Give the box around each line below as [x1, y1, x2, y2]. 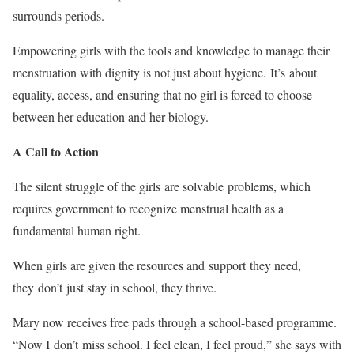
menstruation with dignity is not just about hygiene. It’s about [13, 64, 317, 81]
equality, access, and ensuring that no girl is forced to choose [13, 86, 312, 103]
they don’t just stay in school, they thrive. [13, 279, 220, 296]
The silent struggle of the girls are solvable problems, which [13, 178, 311, 194]
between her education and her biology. [13, 108, 213, 125]
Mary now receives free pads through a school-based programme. [13, 314, 337, 330]
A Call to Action [13, 142, 103, 160]
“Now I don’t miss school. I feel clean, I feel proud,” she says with [13, 336, 341, 352]
